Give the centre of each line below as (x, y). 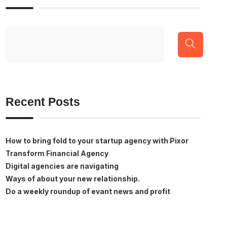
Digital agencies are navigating (62, 166)
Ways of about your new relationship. (73, 178)
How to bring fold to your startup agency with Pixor (97, 140)
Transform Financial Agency (57, 153)
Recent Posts (43, 102)
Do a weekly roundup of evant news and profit (88, 191)
